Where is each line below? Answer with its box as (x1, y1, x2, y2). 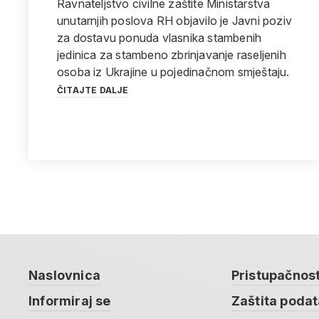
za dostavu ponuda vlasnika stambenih (57, 31, 262, 45)
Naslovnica (28, 268, 100, 283)
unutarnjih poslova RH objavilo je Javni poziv (57, 14, 293, 28)
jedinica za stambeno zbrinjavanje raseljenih (57, 48, 286, 62)
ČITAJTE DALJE (57, 85, 129, 95)
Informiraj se (28, 293, 111, 308)
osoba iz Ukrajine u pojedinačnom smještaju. (57, 65, 293, 79)
